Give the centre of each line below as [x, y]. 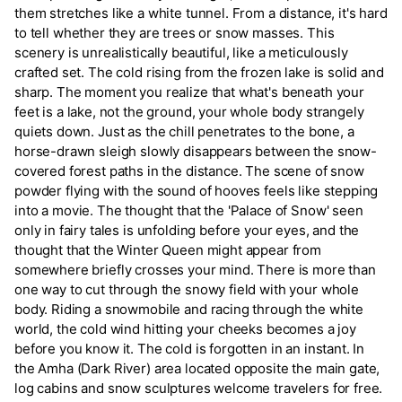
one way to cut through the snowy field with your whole [187, 289]
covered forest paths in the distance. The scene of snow [189, 170]
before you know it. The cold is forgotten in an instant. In [190, 348]
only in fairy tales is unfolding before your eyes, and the [187, 230]
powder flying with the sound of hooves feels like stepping [197, 190]
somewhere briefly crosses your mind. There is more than [195, 269]
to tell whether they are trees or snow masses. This [175, 32]
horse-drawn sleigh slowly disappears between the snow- [196, 151]
